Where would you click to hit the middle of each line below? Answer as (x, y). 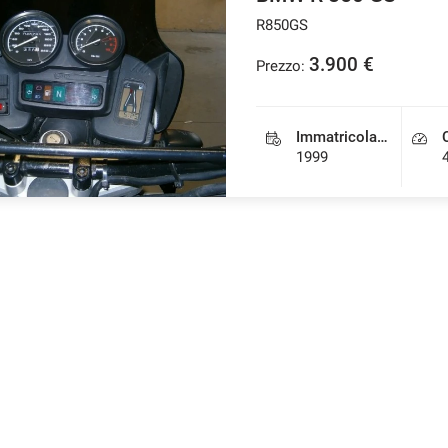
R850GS (281, 25)
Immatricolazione (382, 137)
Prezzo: (280, 66)
